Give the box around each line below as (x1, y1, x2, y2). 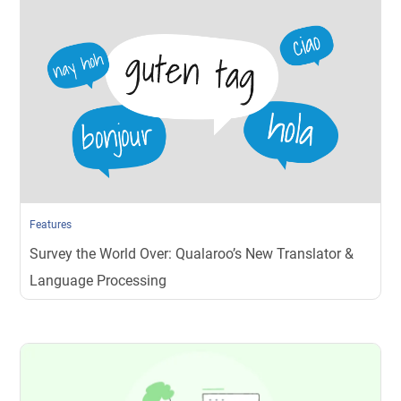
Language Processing (30, 271, 167, 289)
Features (30, 218, 73, 231)
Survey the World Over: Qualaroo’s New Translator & (30, 244, 354, 262)
